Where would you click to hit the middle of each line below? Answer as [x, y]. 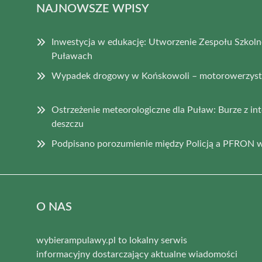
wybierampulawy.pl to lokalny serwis [112, 240]
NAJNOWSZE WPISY [93, 8]
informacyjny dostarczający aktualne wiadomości [137, 254]
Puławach [72, 56]
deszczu [68, 124]
